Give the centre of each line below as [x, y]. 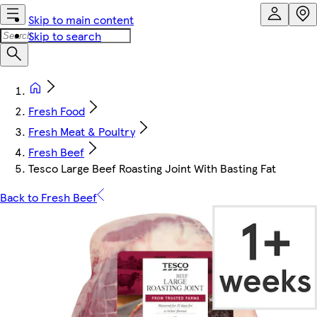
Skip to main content [81, 19]
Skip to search [65, 36]
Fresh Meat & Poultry [82, 131]
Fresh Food [57, 111]
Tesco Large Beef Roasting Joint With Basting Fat [152, 168]
